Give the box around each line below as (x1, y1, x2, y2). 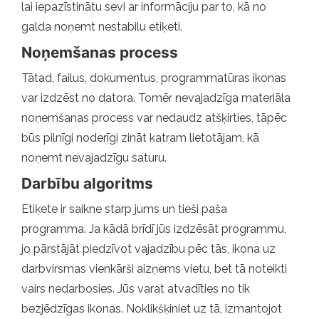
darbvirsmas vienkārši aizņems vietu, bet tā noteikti (21, 261, 287, 276)
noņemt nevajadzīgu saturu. (21, 150, 167, 164)
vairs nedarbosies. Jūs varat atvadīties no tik (21, 281, 250, 296)
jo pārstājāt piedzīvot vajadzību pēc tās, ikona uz (21, 241, 276, 256)
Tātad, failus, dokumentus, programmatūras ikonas (21, 70, 286, 85)
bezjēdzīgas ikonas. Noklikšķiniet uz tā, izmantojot (21, 301, 282, 315)
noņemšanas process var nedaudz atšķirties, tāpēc (21, 110, 287, 125)
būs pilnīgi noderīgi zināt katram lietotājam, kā (21, 130, 259, 145)
